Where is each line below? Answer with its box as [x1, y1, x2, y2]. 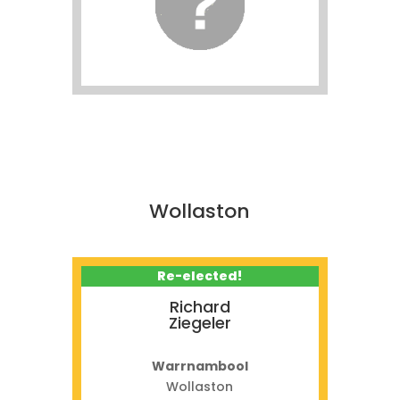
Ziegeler [168, 312, 231, 334]
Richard [169, 296, 230, 318]
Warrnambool [151, 357, 248, 375]
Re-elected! [157, 267, 243, 285]
